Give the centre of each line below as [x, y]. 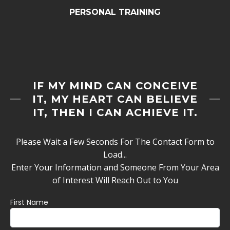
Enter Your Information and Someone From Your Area [115, 168]
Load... [115, 155]
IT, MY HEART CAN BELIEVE [115, 99]
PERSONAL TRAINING [115, 12]
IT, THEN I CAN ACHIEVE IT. [115, 113]
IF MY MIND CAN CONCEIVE [115, 86]
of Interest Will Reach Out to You [115, 180]
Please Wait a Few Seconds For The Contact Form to [115, 142]
